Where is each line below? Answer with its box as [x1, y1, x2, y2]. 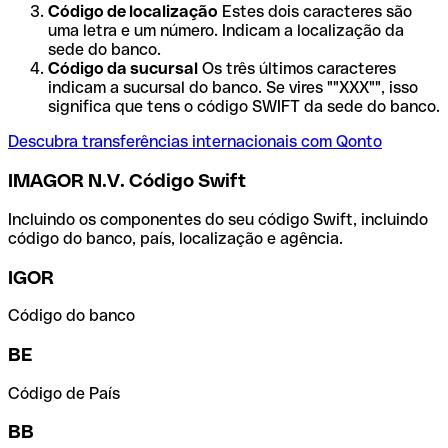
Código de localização [48, 2, 218, 22]
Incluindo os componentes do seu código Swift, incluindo [8, 209, 428, 229]
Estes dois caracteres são [218, 2, 412, 22]
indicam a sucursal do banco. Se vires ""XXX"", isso [48, 78, 418, 98]
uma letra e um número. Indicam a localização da [48, 21, 404, 41]
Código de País [8, 383, 120, 403]
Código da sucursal [48, 59, 198, 79]
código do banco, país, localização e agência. [8, 228, 343, 248]
